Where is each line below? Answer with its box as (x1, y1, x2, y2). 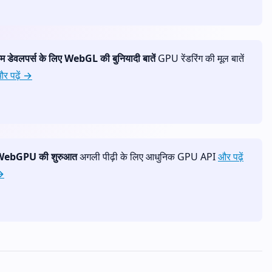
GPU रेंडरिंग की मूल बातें (155, 52, 244, 66)
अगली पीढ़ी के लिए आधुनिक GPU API (77, 149, 218, 163)
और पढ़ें (218, 149, 243, 163)
